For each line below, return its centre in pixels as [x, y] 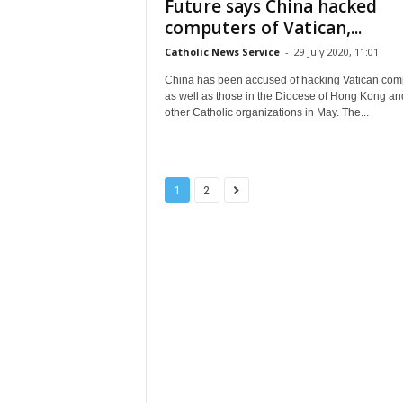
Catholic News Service [222, 52]
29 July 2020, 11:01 [336, 52]
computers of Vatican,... [263, 28]
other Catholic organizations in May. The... [266, 112]
